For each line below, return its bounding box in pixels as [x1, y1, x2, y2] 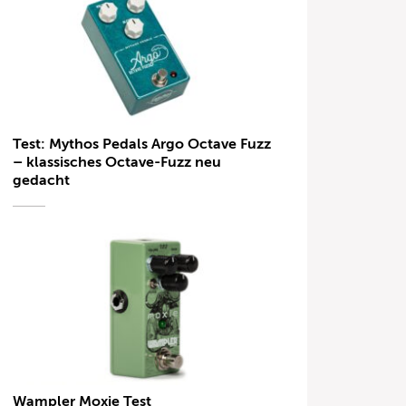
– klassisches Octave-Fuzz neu [13, 154, 222, 171]
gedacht [13, 172, 71, 189]
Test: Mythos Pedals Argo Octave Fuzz [13, 136, 272, 153]
